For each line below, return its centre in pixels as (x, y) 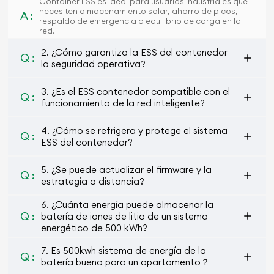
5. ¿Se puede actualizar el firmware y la (127, 169)
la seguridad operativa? (94, 64)
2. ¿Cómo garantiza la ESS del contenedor (135, 52)
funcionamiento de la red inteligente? (123, 103)
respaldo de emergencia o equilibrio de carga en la (140, 20)
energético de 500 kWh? (94, 228)
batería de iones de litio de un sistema (125, 216)
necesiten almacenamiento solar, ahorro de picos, (139, 11)
